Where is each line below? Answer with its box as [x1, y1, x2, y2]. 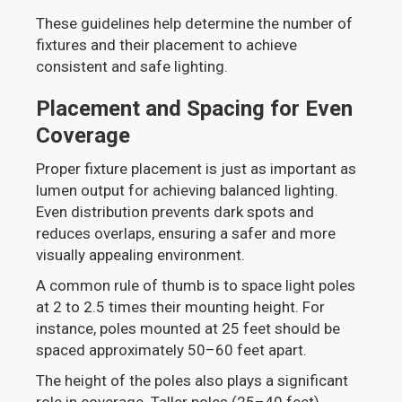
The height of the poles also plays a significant [36, 371, 349, 390]
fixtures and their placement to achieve [36, 36, 298, 55]
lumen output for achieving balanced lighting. [36, 181, 339, 200]
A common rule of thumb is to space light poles [36, 276, 356, 295]
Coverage [36, 123, 131, 149]
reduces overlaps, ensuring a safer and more [36, 224, 336, 243]
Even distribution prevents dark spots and [36, 203, 315, 222]
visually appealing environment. [36, 246, 246, 265]
